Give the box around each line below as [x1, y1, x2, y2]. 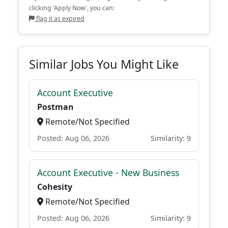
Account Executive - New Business [37, 166, 179, 179]
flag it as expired [35, 14, 84, 23]
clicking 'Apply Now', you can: [29, 4, 115, 12]
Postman [37, 101, 74, 112]
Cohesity [37, 181, 72, 192]
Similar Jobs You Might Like [29, 56, 179, 72]
